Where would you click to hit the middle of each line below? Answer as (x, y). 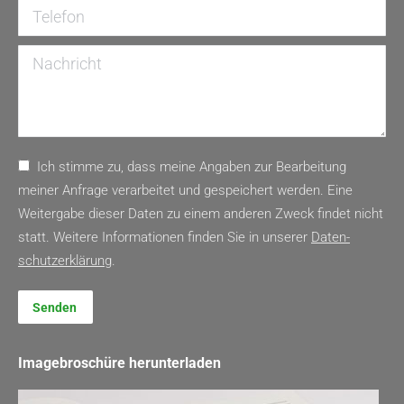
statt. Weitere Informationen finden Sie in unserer (165, 237)
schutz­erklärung (65, 261)
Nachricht (46, 57)
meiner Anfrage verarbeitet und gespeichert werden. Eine (185, 190)
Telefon (38, 10)
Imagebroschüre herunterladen (119, 363)
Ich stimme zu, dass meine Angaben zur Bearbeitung (192, 167)
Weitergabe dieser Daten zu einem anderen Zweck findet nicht (201, 214)
